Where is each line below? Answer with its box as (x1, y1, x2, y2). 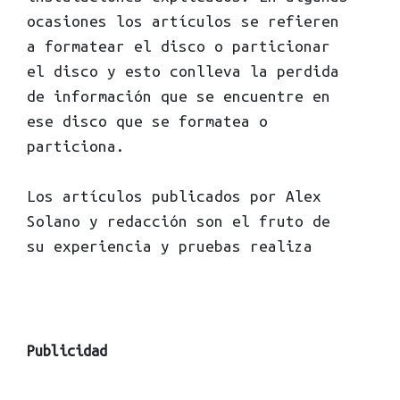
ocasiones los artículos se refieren (27, 12, 339, 29)
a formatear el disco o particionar (27, 37, 330, 54)
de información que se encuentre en (27, 87, 330, 104)
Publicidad (27, 343, 107, 359)
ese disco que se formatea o (27, 112, 268, 129)
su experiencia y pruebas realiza (27, 237, 312, 254)
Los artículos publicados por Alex (27, 187, 321, 204)
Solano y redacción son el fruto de (27, 212, 330, 229)
